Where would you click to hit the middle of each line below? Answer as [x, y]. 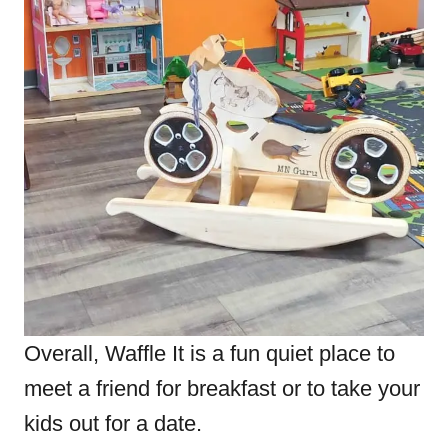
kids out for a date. [113, 423]
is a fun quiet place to [292, 353]
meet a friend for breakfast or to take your [222, 388]
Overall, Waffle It [107, 353]
